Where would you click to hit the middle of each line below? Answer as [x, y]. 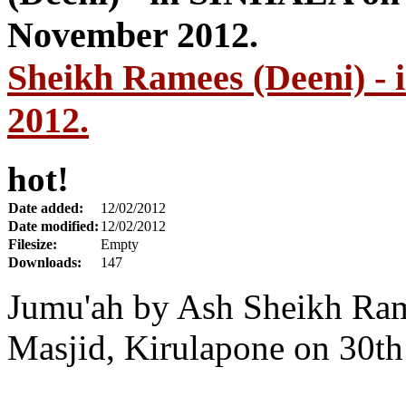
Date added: [46, 208]
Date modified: [53, 226]
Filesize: [33, 244]
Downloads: [45, 262]
